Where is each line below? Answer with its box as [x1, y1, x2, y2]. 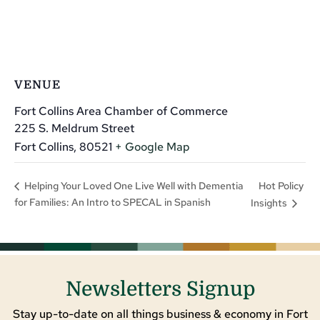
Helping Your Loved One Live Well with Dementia [22, 179, 244, 193]
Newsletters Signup [65, 278, 255, 301]
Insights [250, 196, 289, 210]
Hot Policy [258, 179, 304, 192]
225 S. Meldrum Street [14, 120, 134, 136]
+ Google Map [115, 139, 190, 154]
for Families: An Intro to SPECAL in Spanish [14, 196, 211, 209]
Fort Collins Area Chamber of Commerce [14, 103, 228, 119]
